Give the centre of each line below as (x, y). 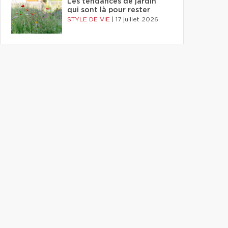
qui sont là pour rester (109, 10)
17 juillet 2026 (137, 19)
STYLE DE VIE (90, 19)
